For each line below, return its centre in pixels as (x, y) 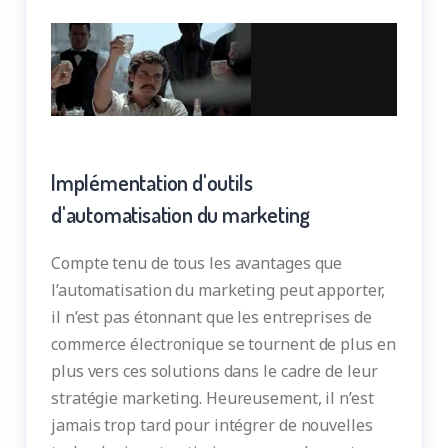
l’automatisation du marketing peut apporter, (218, 290)
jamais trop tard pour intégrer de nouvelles (212, 425)
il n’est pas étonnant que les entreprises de (211, 317)
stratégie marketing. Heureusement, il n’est (212, 398)
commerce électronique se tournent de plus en (223, 344)
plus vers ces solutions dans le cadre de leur (214, 371)
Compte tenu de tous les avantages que (197, 263)
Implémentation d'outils (152, 182)
